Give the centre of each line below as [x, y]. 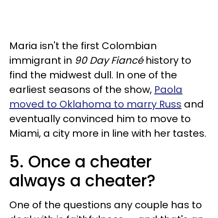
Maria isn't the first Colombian [83, 45]
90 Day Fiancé [109, 60]
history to [167, 60]
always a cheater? [82, 181]
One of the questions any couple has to [106, 205]
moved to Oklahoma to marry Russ [95, 104]
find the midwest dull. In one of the [93, 75]
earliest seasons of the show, [82, 89]
